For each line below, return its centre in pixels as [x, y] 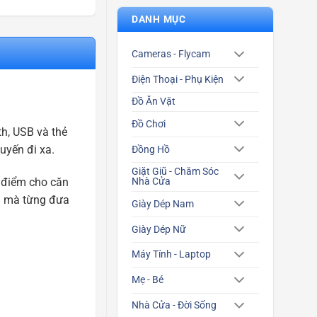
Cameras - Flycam [171, 54]
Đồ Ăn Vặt [154, 102]
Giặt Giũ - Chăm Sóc [175, 172]
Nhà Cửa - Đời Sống [174, 306]
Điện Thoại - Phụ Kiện [178, 79]
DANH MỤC [159, 19]
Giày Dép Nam [163, 204]
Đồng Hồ [151, 149]
